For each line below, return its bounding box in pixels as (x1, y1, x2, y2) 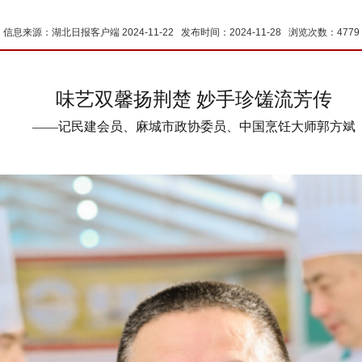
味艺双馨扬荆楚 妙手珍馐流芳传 (56, 89, 332, 110)
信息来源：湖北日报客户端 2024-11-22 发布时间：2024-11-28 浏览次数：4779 (2, 27, 360, 38)
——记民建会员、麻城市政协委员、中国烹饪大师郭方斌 (32, 120, 356, 133)
